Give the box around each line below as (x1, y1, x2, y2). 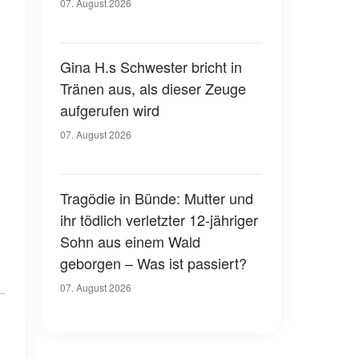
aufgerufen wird (60, 99, 159, 120)
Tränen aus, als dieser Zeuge (60, 78, 246, 99)
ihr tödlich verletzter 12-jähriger (60, 209, 258, 230)
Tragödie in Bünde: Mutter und (60, 188, 253, 208)
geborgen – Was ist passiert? (60, 252, 247, 273)
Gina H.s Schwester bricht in (60, 56, 242, 77)
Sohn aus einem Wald (60, 231, 200, 252)
